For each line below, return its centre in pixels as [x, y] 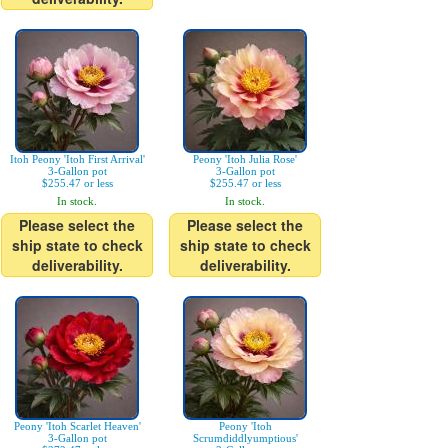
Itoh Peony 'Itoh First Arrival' [77, 159]
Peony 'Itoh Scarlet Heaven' [77, 426]
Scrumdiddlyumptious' [245, 438]
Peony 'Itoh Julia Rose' [245, 159]
